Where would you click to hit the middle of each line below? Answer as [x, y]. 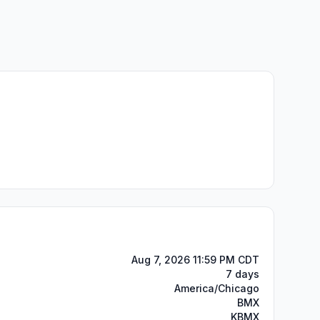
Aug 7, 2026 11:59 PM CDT [195, 260]
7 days [242, 274]
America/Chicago [217, 288]
